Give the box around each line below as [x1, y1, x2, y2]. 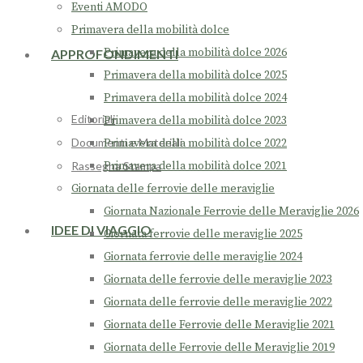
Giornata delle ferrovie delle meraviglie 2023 [104, 272, 332, 288]
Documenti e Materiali [71, 135, 182, 149]
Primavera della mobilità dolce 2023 [104, 113, 287, 129]
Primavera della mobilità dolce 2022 [104, 136, 287, 152]
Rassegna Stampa [71, 159, 161, 173]
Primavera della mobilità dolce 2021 [104, 159, 287, 174]
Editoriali [71, 112, 115, 126]
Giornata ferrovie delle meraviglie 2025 [104, 227, 302, 242]
